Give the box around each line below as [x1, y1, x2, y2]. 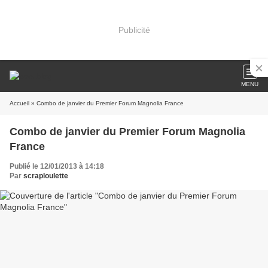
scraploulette [23, 172, 68, 180]
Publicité [118, 25, 150, 35]
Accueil [10, 100, 29, 106]
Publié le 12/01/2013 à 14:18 [10, 162, 104, 170]
